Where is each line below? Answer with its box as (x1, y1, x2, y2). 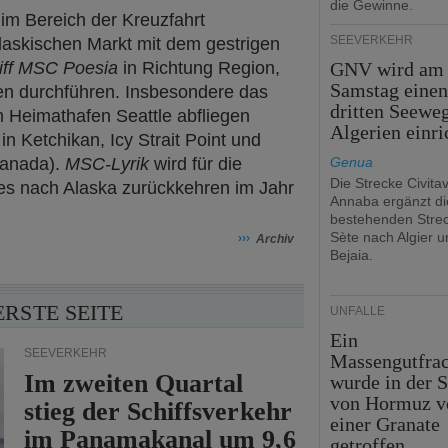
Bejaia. (330, 247, 373, 263)
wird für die (149, 154, 242, 174)
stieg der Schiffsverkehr (24, 397, 292, 426)
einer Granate (330, 413, 441, 435)
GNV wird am (330, 58, 445, 80)
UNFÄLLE (330, 304, 385, 318)
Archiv (255, 232, 294, 246)
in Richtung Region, (118, 58, 280, 78)
